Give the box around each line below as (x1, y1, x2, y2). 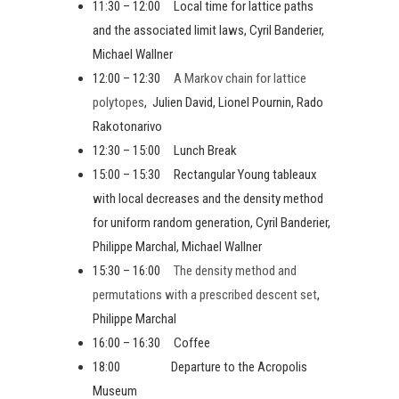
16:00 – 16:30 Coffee (93, 334, 210, 351)
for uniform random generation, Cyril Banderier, (93, 214, 330, 231)
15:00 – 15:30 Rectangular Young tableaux (93, 166, 317, 183)
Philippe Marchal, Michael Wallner (93, 238, 262, 255)
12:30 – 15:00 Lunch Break (93, 142, 237, 159)
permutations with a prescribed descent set (93, 286, 317, 303)
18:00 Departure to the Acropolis (93, 358, 307, 375)
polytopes (93, 94, 144, 110)
